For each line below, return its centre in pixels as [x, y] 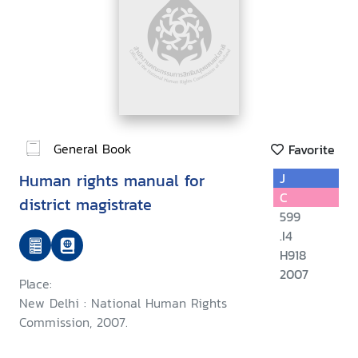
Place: [36, 284]
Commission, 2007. [74, 322]
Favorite [309, 150]
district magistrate [86, 205]
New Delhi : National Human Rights [123, 303]
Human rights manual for [112, 181]
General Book [92, 148]
